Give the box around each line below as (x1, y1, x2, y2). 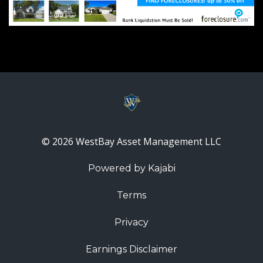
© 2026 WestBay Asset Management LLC (42, 134, 221, 148)
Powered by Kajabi (87, 162, 176, 174)
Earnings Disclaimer (86, 243, 177, 255)
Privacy (114, 216, 149, 228)
